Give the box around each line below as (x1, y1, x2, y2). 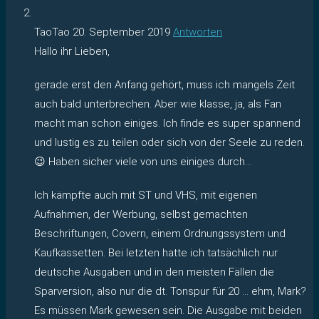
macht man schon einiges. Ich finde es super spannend (34, 116, 300, 130)
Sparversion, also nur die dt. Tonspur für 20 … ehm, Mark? (34, 284, 306, 298)
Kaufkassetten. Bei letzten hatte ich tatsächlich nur (34, 246, 278, 259)
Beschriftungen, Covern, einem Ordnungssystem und (34, 226, 286, 240)
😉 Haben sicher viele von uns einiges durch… (34, 155, 251, 168)
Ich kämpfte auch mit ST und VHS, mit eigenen (34, 188, 257, 202)
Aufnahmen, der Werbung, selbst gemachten (34, 207, 248, 221)
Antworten (173, 25, 222, 38)
